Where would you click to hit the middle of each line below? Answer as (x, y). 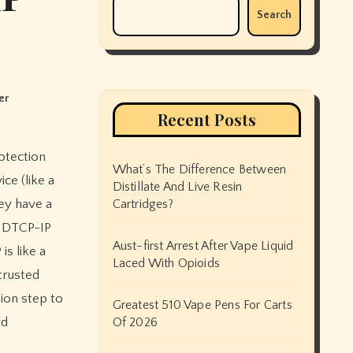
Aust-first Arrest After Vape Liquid (203, 246)
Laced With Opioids (166, 263)
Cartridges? (143, 204)
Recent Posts (206, 119)
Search (274, 15)
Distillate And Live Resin (177, 187)
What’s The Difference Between (199, 169)
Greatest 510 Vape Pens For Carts (202, 305)
